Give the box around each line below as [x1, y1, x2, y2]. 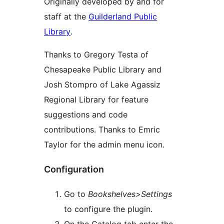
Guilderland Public [88, 11, 157, 21]
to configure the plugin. [64, 203, 152, 214]
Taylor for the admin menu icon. [44, 139, 164, 149]
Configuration [44, 163, 104, 174]
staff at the [44, 11, 88, 21]
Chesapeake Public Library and [44, 64, 161, 74]
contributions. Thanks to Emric [44, 124, 160, 134]
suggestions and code [44, 109, 127, 119]
